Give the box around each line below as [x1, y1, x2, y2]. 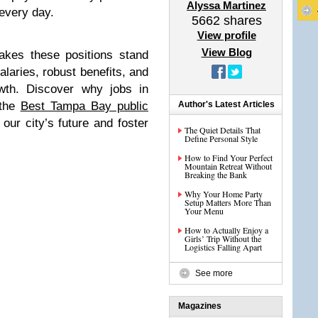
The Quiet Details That [185, 124, 261, 136]
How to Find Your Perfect [185, 152, 273, 163]
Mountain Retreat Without [185, 160, 272, 172]
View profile [197, 29, 256, 41]
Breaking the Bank [185, 169, 247, 180]
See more [195, 268, 233, 278]
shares [219, 13, 262, 28]
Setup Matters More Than [185, 197, 271, 208]
